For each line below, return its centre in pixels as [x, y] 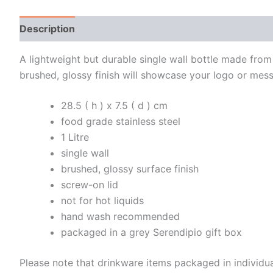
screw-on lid [90, 184]
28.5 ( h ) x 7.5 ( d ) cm [114, 105]
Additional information [141, 28]
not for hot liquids [102, 200]
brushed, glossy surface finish [130, 168]
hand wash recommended [120, 216]
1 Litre [75, 137]
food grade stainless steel [121, 121]
